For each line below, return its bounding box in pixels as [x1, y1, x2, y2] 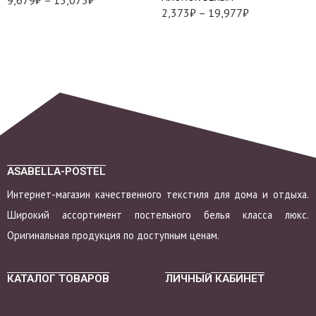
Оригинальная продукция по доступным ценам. [7, 228, 219, 242]
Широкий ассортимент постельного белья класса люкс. [7, 207, 309, 221]
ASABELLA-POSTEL [7, 164, 106, 178]
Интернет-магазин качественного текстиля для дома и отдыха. [7, 187, 309, 201]
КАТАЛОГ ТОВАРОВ [7, 272, 109, 285]
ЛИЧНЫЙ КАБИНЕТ [165, 272, 265, 285]
